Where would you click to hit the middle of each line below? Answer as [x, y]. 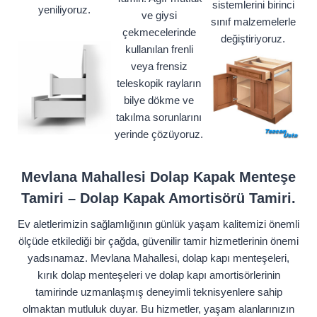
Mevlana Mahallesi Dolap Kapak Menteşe [158, 177]
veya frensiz [159, 67]
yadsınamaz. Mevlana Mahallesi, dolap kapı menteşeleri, [158, 258]
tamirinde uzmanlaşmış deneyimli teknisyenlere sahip [158, 292]
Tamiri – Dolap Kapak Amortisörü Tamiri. [158, 198]
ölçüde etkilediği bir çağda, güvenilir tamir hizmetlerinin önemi [158, 241]
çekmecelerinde [159, 33]
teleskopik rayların [159, 83]
